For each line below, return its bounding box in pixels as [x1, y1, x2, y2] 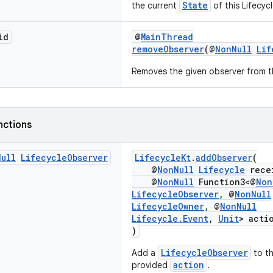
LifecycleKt [135, 152, 191, 163]
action [173, 259, 204, 271]
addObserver [196, 152, 252, 163]
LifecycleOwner [132, 200, 204, 212]
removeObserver [132, 43, 204, 55]
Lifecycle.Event [132, 213, 208, 224]
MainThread [141, 31, 193, 43]
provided [132, 260, 170, 271]
